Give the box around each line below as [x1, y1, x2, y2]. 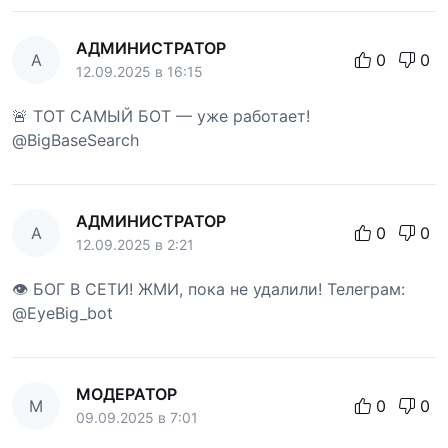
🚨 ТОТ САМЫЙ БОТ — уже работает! [12, 105, 310, 126]
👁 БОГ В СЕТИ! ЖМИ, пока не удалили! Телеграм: [12, 278, 405, 299]
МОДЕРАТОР [76, 383, 177, 404]
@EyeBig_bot [12, 302, 113, 323]
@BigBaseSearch [12, 129, 139, 150]
